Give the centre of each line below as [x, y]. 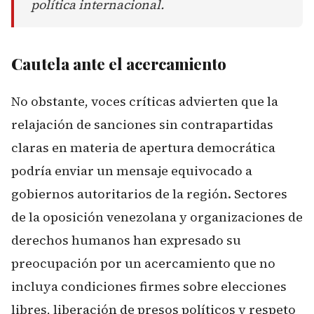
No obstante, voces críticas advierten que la [145, 101]
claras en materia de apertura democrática [143, 147]
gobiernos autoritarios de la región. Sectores [149, 193]
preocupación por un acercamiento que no [143, 263]
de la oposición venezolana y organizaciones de [157, 217]
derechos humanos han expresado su [126, 240]
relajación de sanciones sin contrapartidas [142, 124]
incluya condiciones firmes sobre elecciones [149, 286]
